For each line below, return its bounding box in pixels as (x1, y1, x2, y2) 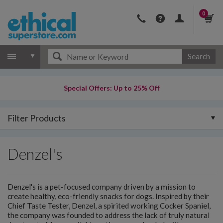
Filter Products (7, 112, 66, 123)
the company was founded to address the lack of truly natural (7, 210, 210, 220)
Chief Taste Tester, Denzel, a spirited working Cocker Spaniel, (7, 201, 211, 210)
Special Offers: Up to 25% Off (63, 84, 160, 92)
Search (187, 52, 210, 61)
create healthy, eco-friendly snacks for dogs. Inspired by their (7, 191, 209, 201)
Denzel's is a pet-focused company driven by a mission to (7, 182, 196, 191)
